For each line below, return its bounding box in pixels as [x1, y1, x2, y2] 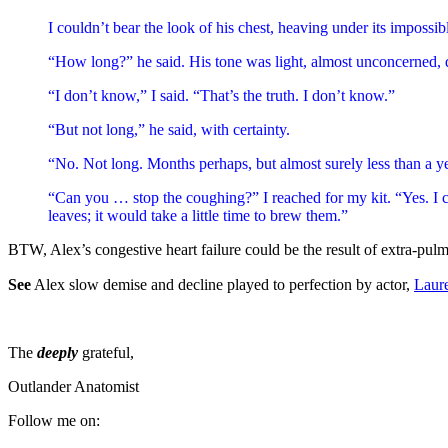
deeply [33, 343, 78, 361]
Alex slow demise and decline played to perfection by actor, [31, 275, 414, 293]
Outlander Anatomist [8, 377, 139, 395]
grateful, [78, 343, 134, 361]
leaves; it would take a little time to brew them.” [48, 206, 348, 224]
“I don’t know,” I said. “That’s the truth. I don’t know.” [48, 86, 395, 104]
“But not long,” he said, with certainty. [48, 120, 290, 138]
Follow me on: [8, 411, 100, 429]
